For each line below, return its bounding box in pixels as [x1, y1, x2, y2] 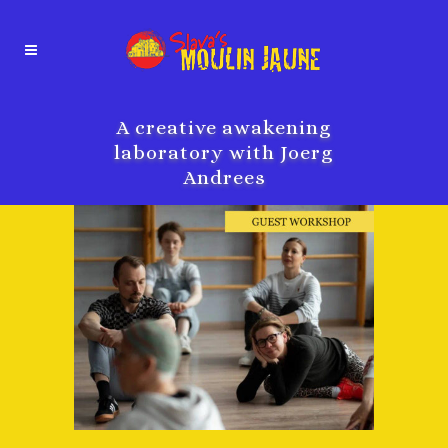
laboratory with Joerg [114, 141, 334, 164]
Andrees [182, 166, 266, 189]
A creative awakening [116, 116, 332, 139]
